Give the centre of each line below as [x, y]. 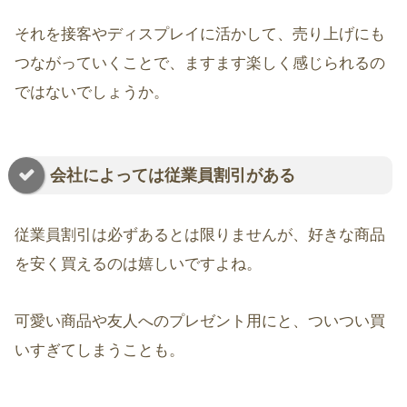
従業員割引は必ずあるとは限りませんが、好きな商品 [200, 235]
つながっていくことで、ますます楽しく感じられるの [200, 64]
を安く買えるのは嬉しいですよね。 [138, 264]
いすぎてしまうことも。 [99, 350]
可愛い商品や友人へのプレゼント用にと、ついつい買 [200, 321]
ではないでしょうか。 [92, 93]
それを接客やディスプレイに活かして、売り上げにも [200, 35]
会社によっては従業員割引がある [173, 176]
